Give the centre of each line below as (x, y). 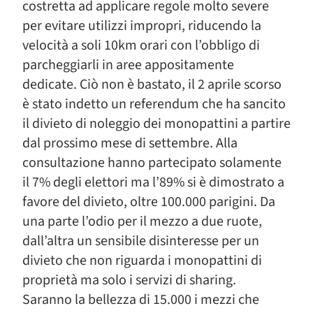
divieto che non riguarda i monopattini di (142, 261)
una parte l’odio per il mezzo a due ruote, (142, 221)
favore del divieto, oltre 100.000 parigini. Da (149, 202)
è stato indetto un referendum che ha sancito (154, 104)
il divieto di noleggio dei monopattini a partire (156, 124)
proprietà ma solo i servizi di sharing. (129, 280)
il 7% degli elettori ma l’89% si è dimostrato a (153, 182)
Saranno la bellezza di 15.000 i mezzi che (141, 300)
